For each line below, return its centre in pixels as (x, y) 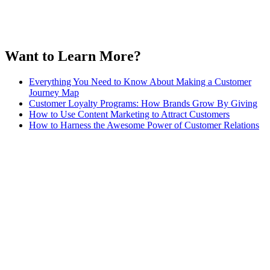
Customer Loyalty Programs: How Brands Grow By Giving (143, 103)
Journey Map (54, 92)
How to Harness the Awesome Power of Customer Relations (144, 125)
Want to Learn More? (73, 56)
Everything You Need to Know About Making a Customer (140, 81)
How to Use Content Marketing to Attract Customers (129, 114)
